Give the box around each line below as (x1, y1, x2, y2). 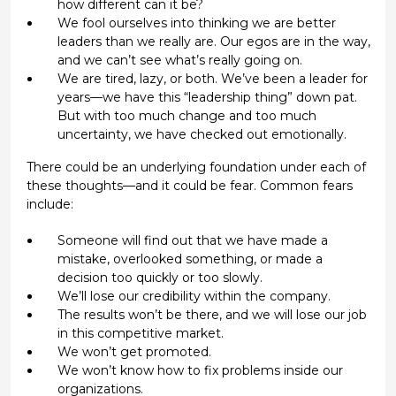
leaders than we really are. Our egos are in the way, (57, 33, 370, 49)
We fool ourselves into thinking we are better (57, 14, 336, 31)
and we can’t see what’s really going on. (57, 51, 302, 68)
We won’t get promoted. (57, 343, 211, 360)
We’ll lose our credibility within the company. (57, 287, 331, 304)
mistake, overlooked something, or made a (57, 250, 323, 267)
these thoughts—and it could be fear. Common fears (26, 177, 353, 194)
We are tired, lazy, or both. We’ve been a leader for (57, 70, 368, 87)
